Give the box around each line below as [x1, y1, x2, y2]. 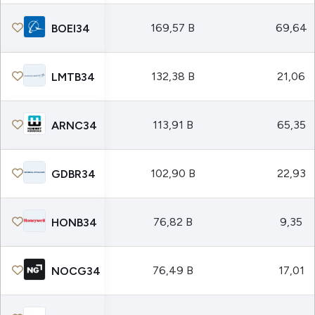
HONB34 [51, 215, 97, 229]
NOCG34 [51, 264, 101, 278]
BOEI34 [51, 21, 90, 35]
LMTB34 [51, 70, 95, 84]
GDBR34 [51, 167, 96, 181]
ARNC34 [51, 118, 97, 132]
